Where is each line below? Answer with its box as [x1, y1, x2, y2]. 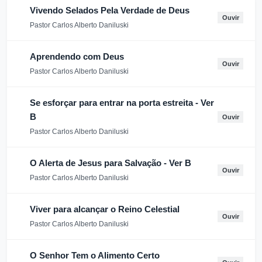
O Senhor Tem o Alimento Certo [30, 250, 160, 260]
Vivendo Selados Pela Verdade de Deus [30, 5, 189, 15]
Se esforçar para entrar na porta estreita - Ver [29, 98, 214, 108]
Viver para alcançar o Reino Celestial [30, 204, 180, 214]
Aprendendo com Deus [30, 51, 124, 61]
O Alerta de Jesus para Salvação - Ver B [30, 158, 191, 168]
